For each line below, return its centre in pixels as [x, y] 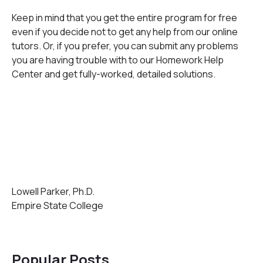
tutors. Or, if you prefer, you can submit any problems [125, 46]
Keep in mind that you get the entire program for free [124, 18]
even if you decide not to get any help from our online [125, 32]
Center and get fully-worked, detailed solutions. [114, 74]
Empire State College [58, 205]
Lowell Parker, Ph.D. [53, 191]
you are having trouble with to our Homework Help [118, 60]
